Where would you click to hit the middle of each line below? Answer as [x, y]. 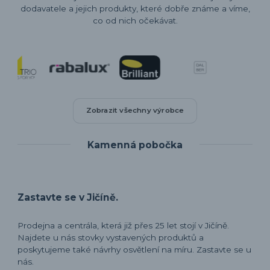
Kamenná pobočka [135, 145]
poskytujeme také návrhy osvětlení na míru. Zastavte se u [135, 250]
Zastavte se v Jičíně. [68, 198]
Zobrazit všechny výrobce [135, 111]
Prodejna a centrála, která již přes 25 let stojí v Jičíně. [124, 226]
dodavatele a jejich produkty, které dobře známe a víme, [135, 9]
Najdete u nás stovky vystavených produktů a [111, 238]
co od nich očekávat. [135, 21]
